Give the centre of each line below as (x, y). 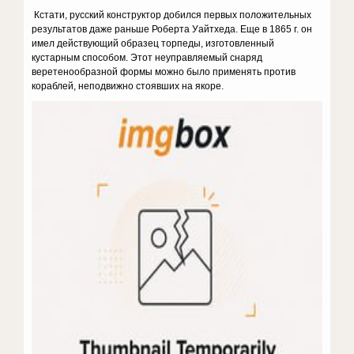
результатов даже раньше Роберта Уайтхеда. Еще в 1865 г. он (172, 29)
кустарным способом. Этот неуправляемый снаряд (147, 58)
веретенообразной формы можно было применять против (164, 72)
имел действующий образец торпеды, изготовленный (153, 43)
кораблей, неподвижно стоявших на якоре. (128, 86)
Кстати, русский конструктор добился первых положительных (172, 15)
